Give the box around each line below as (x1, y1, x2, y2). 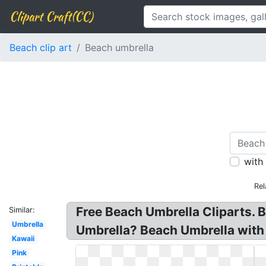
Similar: (9, 205, 35, 214)
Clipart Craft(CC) (9, 8, 93, 25)
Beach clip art (9, 42, 72, 53)
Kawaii (11, 234, 34, 243)
